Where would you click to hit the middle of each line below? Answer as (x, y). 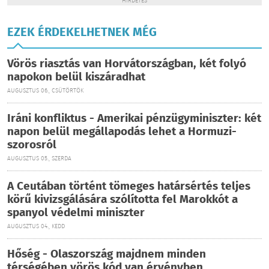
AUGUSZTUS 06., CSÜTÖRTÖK (45, 91)
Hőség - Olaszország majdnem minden (107, 255)
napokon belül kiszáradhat (76, 77)
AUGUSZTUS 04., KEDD (36, 227)
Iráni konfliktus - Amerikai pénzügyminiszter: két (134, 119)
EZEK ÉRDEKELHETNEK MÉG (82, 33)
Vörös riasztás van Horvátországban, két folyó (127, 64)
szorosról (32, 145)
